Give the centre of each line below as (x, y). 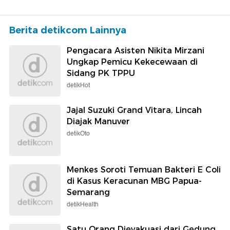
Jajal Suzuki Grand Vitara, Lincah (134, 110)
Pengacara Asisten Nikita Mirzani (136, 50)
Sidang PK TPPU (101, 73)
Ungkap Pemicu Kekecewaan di (132, 62)
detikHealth (83, 204)
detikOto (78, 133)
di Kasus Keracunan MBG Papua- (134, 181)
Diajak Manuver (98, 121)
